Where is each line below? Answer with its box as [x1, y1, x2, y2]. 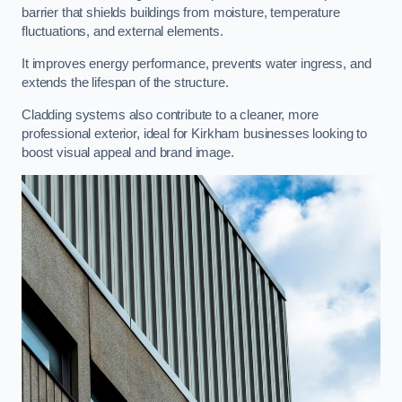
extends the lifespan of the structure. [22, 75, 229, 90]
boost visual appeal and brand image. [22, 144, 234, 160]
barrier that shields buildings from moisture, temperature [22, 5, 340, 21]
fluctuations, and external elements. [22, 24, 223, 39]
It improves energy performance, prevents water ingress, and [22, 57, 371, 71]
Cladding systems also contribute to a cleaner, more [22, 107, 319, 122]
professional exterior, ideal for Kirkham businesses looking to [22, 126, 367, 141]
